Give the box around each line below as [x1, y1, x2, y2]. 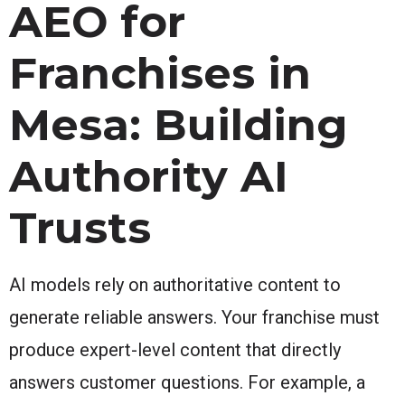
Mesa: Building [9, 98, 348, 151]
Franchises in [9, 46, 311, 99]
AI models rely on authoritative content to [9, 273, 341, 296]
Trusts [9, 201, 151, 254]
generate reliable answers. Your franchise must [9, 306, 380, 328]
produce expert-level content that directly [9, 338, 341, 361]
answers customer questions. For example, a [9, 371, 365, 393]
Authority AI [9, 149, 288, 202]
